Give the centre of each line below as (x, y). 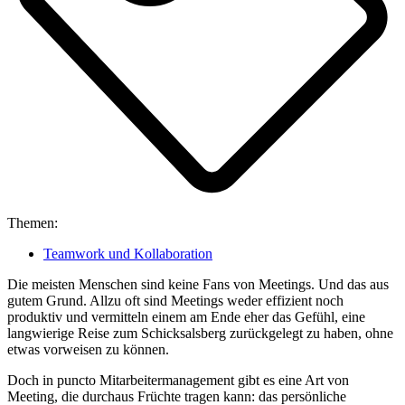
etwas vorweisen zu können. (88, 349)
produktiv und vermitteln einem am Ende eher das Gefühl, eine (186, 316)
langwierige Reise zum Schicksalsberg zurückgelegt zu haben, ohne (200, 333)
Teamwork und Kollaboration (128, 253)
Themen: (33, 222)
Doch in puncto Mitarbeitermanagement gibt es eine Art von (178, 380)
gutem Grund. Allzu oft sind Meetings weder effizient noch (175, 300)
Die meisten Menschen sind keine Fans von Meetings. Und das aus (198, 284)
